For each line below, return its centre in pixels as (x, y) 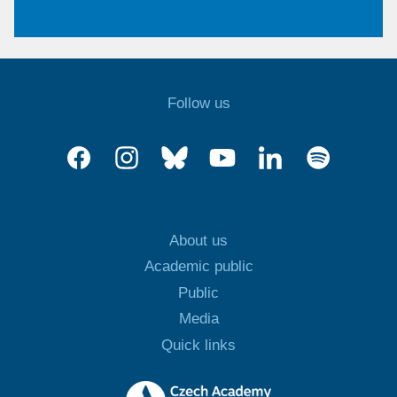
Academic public (198, 267)
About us (198, 241)
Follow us (198, 104)
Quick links (198, 345)
